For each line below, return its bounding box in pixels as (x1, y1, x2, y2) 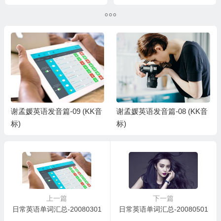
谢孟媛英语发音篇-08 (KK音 (116, 107, 208, 116)
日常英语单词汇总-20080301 (12, 205, 102, 214)
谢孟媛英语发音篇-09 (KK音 (10, 107, 102, 116)
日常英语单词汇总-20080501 (118, 205, 208, 214)
